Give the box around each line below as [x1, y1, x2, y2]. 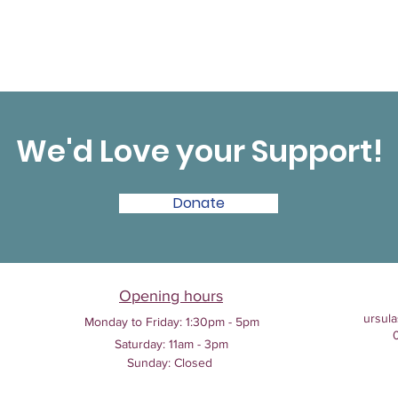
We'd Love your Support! [15, 130, 383, 172]
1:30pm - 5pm [181, 314, 259, 329]
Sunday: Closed [127, 355, 216, 370]
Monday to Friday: [84, 314, 182, 329]
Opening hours [119, 287, 223, 305]
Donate [172, 193, 225, 213]
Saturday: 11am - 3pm [115, 337, 228, 351]
